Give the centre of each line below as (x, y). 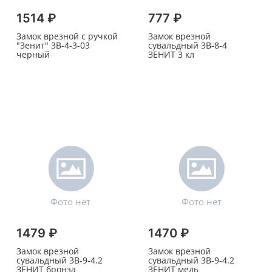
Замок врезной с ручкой (67, 36)
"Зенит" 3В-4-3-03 (53, 46)
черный (33, 55)
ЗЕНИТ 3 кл (171, 55)
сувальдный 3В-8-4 (187, 46)
